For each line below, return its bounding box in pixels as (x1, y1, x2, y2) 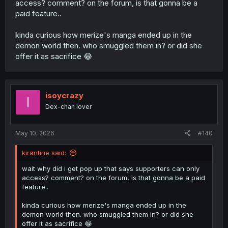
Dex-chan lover (45, 103, 92, 111)
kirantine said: (22, 148, 66, 157)
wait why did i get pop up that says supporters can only (22, 164, 199, 173)
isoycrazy (45, 91, 83, 101)
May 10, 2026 (15, 129, 54, 137)
